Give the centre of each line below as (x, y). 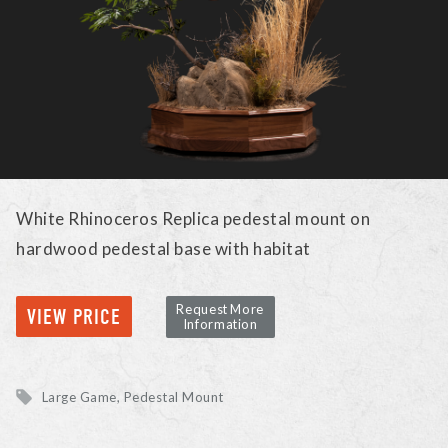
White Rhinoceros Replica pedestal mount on (193, 218)
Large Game (79, 396)
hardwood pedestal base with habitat (163, 248)
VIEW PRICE (74, 317)
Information (220, 324)
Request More (220, 309)
